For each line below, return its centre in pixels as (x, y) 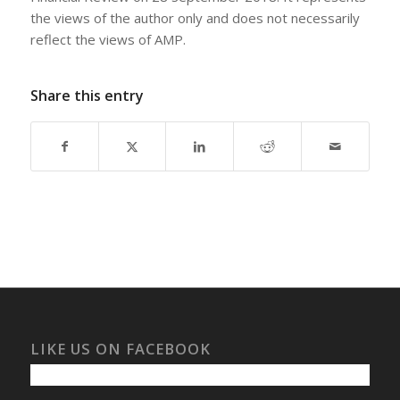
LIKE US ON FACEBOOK (120, 349)
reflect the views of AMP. (108, 40)
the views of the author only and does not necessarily (195, 18)
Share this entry (87, 96)
